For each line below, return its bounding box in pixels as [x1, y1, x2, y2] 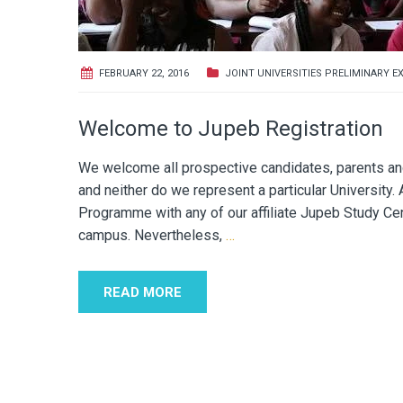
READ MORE [103, 283, 182, 300]
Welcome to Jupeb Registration [78, 115, 383, 141]
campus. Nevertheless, [78, 226, 226, 244]
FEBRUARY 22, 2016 [99, 67, 189, 79]
